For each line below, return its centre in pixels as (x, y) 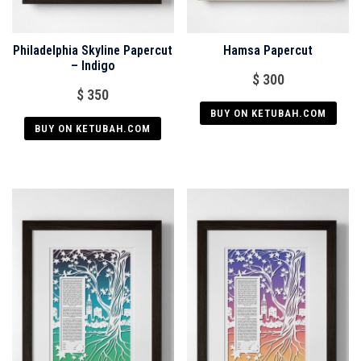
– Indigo (93, 66)
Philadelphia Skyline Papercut (93, 51)
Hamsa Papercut (268, 51)
